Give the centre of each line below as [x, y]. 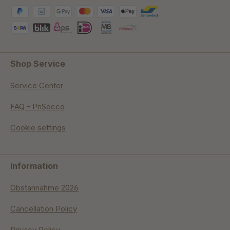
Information [34, 166]
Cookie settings [38, 128]
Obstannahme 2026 [44, 188]
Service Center [37, 86]
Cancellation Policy [44, 209]
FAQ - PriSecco [37, 107]
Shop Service [38, 64]
